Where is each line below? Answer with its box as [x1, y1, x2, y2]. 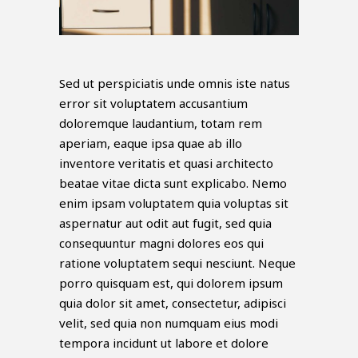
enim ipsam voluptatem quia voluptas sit [59, 195, 288, 212]
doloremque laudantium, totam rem [59, 115, 262, 132]
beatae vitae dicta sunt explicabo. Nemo [59, 175, 287, 192]
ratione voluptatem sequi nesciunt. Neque [59, 255, 296, 272]
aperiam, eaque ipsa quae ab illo [59, 135, 242, 152]
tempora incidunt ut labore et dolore [59, 335, 268, 352]
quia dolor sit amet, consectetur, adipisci [59, 295, 286, 312]
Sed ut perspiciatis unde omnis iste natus [59, 75, 290, 92]
